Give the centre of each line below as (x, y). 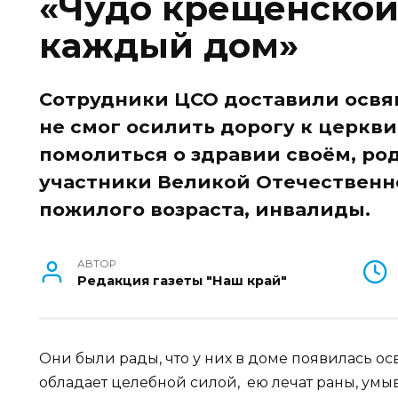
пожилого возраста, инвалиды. (205, 210)
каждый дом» (169, 46)
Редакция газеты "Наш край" (183, 280)
